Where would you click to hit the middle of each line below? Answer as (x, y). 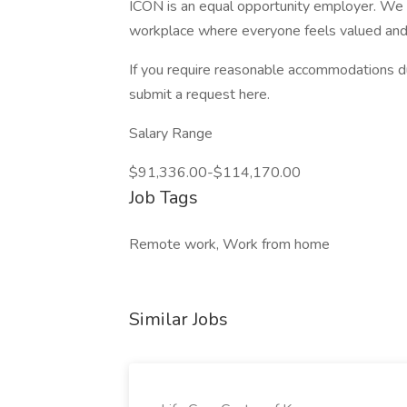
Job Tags (164, 198)
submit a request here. (199, 94)
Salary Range (171, 134)
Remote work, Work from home (229, 244)
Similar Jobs (179, 319)
